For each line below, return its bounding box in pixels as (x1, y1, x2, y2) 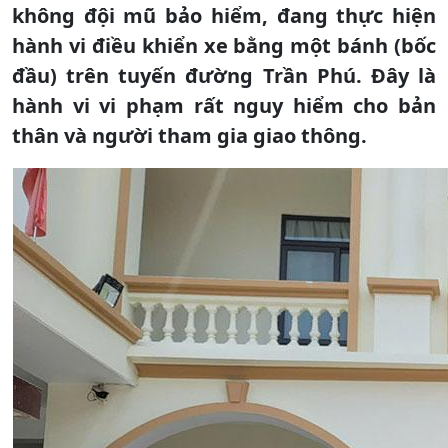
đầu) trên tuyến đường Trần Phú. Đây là (12, 61, 436, 89)
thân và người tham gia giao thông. (12, 121, 367, 149)
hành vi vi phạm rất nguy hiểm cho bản (12, 91, 436, 119)
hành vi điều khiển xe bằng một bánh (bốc (12, 31, 436, 59)
